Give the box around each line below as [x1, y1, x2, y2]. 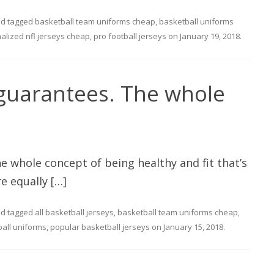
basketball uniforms [159, 16, 234, 28]
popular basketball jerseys [50, 221, 150, 233]
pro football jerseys [94, 31, 166, 42]
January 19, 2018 [180, 31, 240, 42]
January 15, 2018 [163, 221, 223, 233]
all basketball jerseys [35, 207, 114, 218]
